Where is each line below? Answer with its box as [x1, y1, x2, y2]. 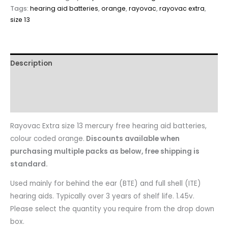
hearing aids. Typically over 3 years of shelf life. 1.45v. [10, 191, 194, 202]
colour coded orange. [10, 133, 84, 144]
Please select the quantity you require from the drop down [10, 204, 214, 214]
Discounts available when [84, 133, 180, 144]
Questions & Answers [10, 98, 87, 108]
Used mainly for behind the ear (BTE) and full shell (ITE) [10, 179, 201, 189]
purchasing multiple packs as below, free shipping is [10, 146, 199, 156]
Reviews [10, 78, 39, 88]
